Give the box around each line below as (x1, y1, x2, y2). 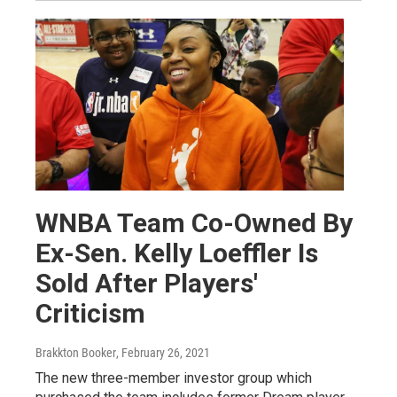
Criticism (35, 298, 145, 330)
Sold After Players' (35, 268, 258, 300)
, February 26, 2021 (116, 346, 210, 361)
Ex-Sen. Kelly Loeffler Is (35, 237, 318, 269)
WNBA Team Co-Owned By (35, 207, 353, 239)
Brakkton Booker (35, 346, 116, 361)
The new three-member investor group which (35, 370, 312, 387)
